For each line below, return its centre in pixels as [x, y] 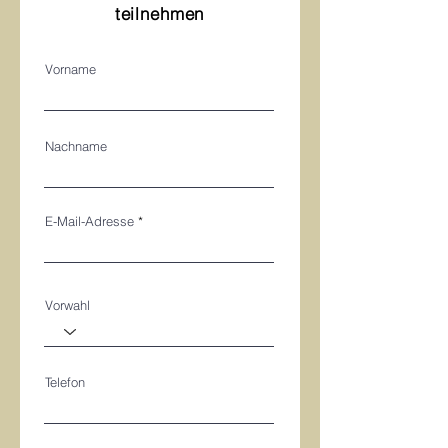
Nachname [76, 146]
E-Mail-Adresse [89, 221]
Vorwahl [67, 305]
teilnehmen [159, 13]
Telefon [65, 382]
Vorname [70, 69]
